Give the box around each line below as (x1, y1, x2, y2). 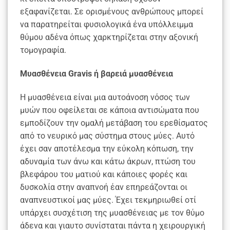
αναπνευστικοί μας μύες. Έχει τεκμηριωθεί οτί (20, 195, 196, 205)
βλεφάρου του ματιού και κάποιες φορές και (20, 169, 187, 179)
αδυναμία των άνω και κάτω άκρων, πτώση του (20, 156, 196, 166)
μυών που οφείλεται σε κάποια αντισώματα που (20, 105, 199, 115)
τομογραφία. (20, 45, 66, 55)
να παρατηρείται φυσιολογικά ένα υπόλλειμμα (20, 20, 193, 30)
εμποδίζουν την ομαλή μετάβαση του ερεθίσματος (20, 118, 208, 128)
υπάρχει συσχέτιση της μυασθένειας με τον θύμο (20, 207, 204, 218)
